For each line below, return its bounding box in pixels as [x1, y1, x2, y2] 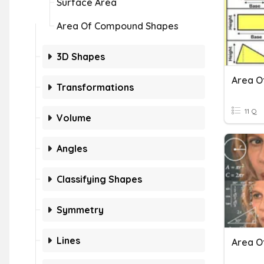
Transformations [57, 81, 134, 93]
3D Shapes [57, 51, 105, 62]
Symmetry [57, 204, 104, 216]
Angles [57, 143, 87, 154]
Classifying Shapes [57, 173, 142, 185]
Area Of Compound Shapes [57, 20, 179, 32]
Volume [57, 112, 91, 124]
